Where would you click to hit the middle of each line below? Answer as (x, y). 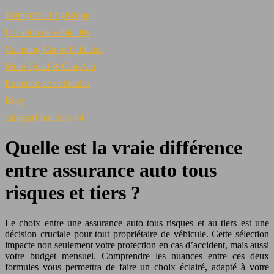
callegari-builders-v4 (44, 118)
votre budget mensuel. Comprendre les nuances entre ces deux (137, 256)
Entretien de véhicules (47, 83)
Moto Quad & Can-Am (50, 66)
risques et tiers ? (73, 193)
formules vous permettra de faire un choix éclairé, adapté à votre (137, 267)
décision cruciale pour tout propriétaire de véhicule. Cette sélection (137, 234)
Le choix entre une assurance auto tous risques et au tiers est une (137, 223)
